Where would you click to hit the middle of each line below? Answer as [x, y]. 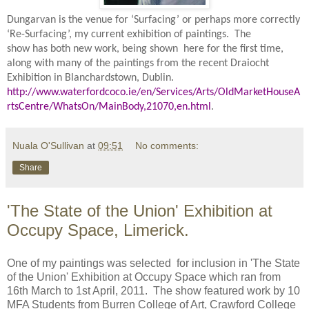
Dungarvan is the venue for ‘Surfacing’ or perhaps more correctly [153, 20]
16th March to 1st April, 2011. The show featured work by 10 [153, 290]
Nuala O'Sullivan [48, 145]
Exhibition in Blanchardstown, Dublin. [93, 78]
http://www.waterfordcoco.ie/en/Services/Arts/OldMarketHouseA [153, 92]
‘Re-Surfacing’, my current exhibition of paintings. [118, 34]
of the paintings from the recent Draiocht [175, 63]
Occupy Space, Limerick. [98, 230]
